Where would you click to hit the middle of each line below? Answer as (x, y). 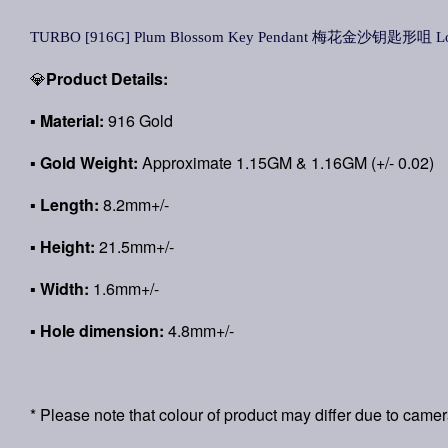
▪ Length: (64, 204)
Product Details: (107, 78)
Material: (72, 120)
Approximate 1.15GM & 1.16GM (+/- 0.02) (286, 162)
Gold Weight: (89, 162)
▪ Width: (59, 288)
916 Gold (138, 120)
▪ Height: (62, 246)
